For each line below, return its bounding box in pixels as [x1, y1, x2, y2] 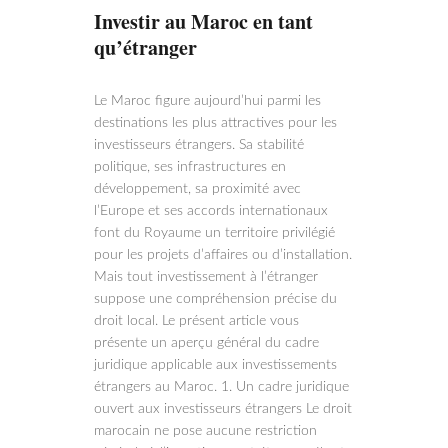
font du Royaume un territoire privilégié [94, 226, 335, 240]
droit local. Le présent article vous [94, 314, 299, 328]
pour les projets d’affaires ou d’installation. [94, 248, 352, 262]
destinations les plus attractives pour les [94, 116, 337, 130]
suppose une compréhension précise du [94, 292, 337, 306]
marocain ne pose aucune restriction [94, 424, 317, 438]
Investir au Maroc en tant [94, 7, 313, 36]
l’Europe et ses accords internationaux [94, 204, 328, 218]
